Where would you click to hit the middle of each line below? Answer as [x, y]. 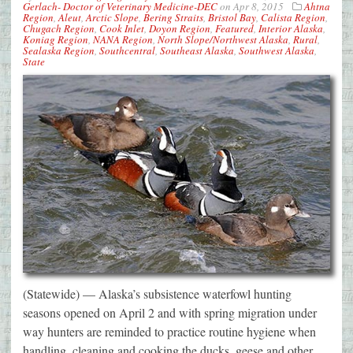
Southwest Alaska [277, 51]
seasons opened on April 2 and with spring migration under [170, 312]
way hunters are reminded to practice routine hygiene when [169, 331]
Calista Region [293, 18]
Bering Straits [173, 18]
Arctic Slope [112, 18]
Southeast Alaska [197, 51]
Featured [234, 29]
